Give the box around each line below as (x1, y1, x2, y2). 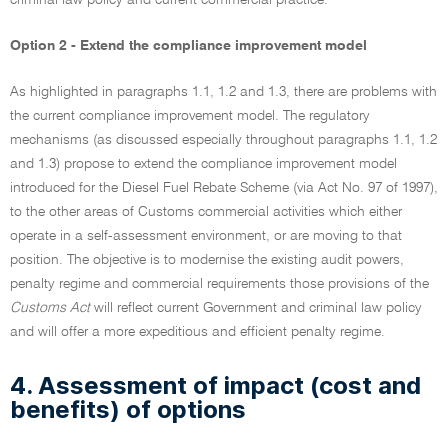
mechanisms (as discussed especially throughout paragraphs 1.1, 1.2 (10, 133, 437, 147)
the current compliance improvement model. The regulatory (10, 109, 370, 123)
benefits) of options (10, 395, 246, 424)
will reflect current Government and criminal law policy (90, 301, 422, 315)
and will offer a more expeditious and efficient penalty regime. (10, 325, 385, 339)
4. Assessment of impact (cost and (10, 371, 421, 400)
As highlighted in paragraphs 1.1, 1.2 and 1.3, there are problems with (10, 85, 437, 99)
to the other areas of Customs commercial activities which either (10, 205, 402, 219)
